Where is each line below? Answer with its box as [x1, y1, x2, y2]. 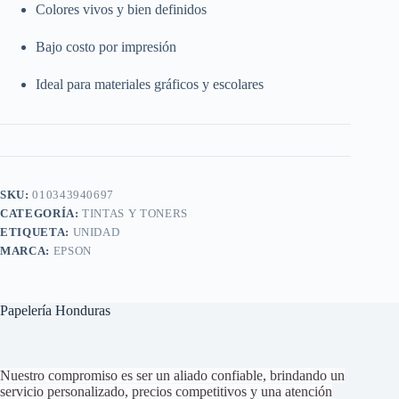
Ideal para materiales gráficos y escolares [36, 76, 264, 92]
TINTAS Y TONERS [82, 206, 188, 220]
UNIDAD [72, 224, 120, 239]
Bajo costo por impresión [36, 38, 176, 54]
